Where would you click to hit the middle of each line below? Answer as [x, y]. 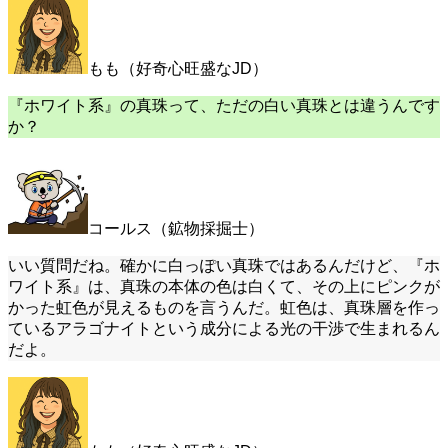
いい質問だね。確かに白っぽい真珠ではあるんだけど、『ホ [224, 266]
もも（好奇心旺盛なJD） [178, 69]
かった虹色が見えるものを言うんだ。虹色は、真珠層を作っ [224, 308]
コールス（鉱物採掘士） [176, 229]
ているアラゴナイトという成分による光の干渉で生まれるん [224, 329]
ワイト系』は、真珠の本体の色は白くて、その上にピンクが [224, 287]
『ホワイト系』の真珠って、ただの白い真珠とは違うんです [224, 106]
